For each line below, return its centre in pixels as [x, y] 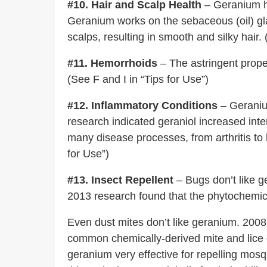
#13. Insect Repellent [120, 180]
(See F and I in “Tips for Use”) [138, 79]
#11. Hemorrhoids [112, 63]
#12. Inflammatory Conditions [142, 105]
